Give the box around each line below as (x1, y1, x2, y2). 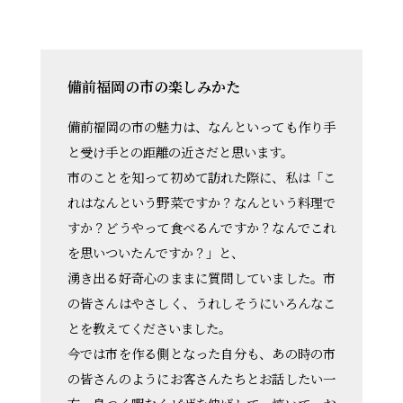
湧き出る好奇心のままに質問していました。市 (67, 268, 336, 288)
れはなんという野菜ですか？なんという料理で (67, 193, 336, 212)
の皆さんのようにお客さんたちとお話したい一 (67, 369, 336, 389)
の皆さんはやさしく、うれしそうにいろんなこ (67, 293, 336, 313)
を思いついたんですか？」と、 (67, 243, 244, 263)
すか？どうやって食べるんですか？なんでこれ (67, 218, 336, 237)
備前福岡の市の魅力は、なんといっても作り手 (67, 117, 336, 137)
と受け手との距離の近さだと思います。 (67, 142, 293, 162)
